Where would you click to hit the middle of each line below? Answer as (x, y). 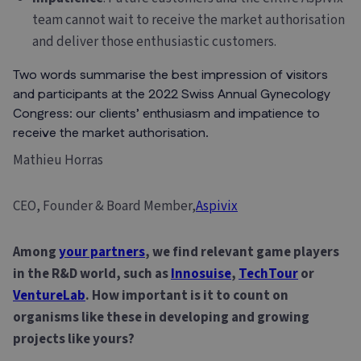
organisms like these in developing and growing (161, 317)
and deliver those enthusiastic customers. (154, 41)
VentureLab (49, 295)
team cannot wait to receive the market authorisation (189, 20)
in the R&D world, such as (92, 274)
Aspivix (217, 206)
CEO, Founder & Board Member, (104, 206)
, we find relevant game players (242, 252)
